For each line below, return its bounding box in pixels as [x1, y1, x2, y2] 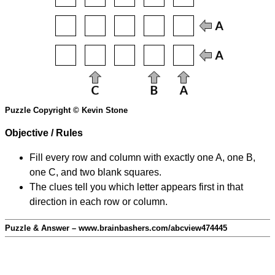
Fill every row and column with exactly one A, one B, [29, 152, 255, 163]
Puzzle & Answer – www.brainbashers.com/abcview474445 [5, 223, 227, 233]
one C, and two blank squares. [29, 167, 161, 178]
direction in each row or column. [29, 196, 168, 207]
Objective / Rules [5, 128, 83, 139]
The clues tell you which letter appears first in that [29, 182, 243, 193]
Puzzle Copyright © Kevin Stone [5, 106, 128, 115]
